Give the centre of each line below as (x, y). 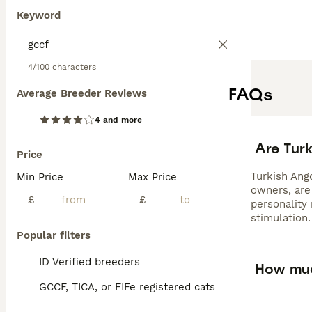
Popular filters (54, 235)
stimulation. (281, 218)
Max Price (153, 177)
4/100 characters (62, 67)
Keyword (39, 15)
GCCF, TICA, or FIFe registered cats (127, 287)
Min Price (40, 177)
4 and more (118, 120)
